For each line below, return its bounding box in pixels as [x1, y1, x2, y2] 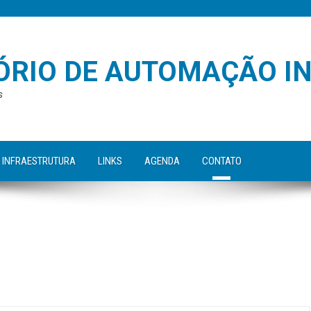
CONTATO [201, 155, 242, 167]
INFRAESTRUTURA [1, 155, 76, 167]
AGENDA [144, 155, 180, 167]
